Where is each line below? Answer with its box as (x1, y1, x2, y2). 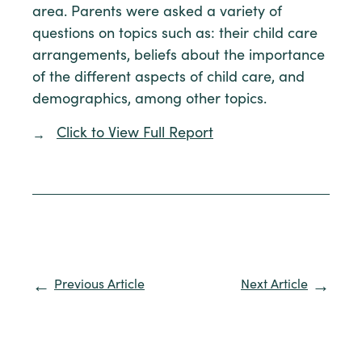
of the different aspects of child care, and (32, 71, 305, 86)
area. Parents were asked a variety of (32, 6, 282, 21)
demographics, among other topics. (32, 93, 267, 108)
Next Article (241, 279, 308, 293)
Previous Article (54, 279, 145, 293)
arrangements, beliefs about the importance (32, 49, 325, 65)
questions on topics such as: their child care (32, 27, 318, 43)
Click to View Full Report (57, 127, 213, 142)
